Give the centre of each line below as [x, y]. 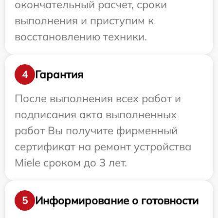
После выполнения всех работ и [98, 98]
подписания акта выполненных [96, 114]
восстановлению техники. [81, 36]
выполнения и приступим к [84, 20]
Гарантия [59, 74]
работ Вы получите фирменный [96, 130]
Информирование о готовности [117, 200]
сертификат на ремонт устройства [103, 146]
